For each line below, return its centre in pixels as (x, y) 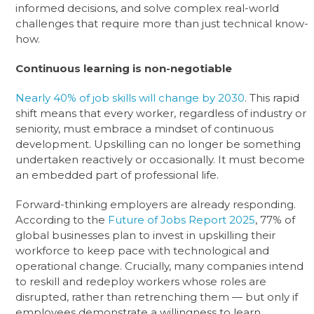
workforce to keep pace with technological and (143, 250)
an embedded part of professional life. (117, 175)
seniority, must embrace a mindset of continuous (145, 128)
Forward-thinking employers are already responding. (156, 204)
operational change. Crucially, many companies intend (160, 266)
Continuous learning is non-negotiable (124, 68)
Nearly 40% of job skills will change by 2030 (130, 97)
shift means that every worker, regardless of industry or (161, 113)
